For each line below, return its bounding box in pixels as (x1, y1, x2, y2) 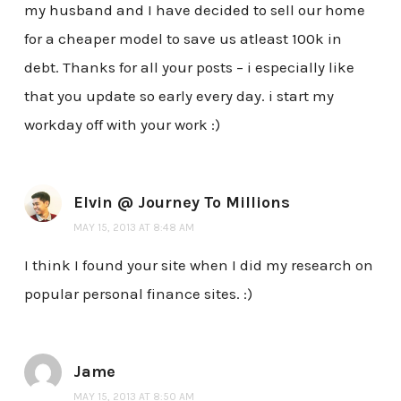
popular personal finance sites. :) (23, 285, 252, 303)
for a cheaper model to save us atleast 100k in (23, 30, 342, 48)
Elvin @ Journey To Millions (73, 192, 290, 213)
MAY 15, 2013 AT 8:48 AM (73, 221, 194, 235)
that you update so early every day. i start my (23, 87, 334, 106)
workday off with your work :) (23, 115, 220, 134)
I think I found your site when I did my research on (23, 256, 373, 275)
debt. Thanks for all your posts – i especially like (23, 58, 354, 77)
